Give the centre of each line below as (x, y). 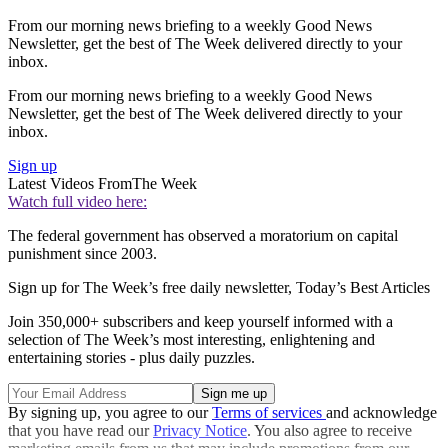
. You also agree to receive (329, 431)
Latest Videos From (70, 184)
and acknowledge (381, 413)
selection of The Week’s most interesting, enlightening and (191, 340)
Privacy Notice (200, 431)
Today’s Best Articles (363, 288)
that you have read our (80, 431)
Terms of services (269, 413)
